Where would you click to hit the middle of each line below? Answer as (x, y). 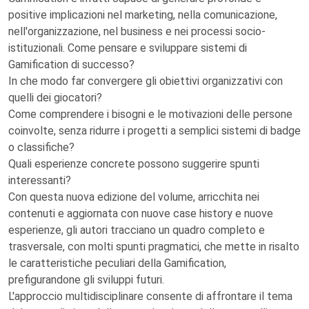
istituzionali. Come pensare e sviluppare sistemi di (128, 48)
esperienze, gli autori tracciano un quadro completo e (137, 230)
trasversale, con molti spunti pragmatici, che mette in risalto (154, 247)
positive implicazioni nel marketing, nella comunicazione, (143, 15)
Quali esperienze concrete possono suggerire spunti (134, 164)
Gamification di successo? (71, 64)
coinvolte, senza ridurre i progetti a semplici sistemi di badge (154, 131)
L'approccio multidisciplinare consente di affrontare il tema (150, 296)
